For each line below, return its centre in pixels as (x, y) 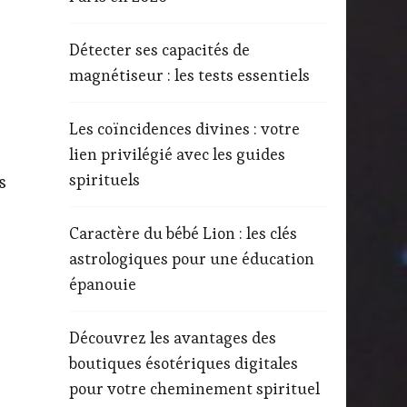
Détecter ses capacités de (159, 49)
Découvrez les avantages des (173, 337)
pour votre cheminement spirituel (194, 388)
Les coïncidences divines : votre (184, 128)
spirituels (104, 179)
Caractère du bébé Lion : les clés (183, 233)
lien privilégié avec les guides (177, 154)
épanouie (103, 283)
